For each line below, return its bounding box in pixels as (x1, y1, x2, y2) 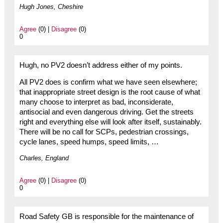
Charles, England (19, 154, 69, 162)
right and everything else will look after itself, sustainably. (19, 118, 202, 126)
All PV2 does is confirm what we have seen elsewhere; (19, 78, 197, 87)
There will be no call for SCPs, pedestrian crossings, (19, 128, 189, 136)
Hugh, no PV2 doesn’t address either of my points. (19, 61, 182, 69)
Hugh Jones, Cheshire (19, 2, 83, 10)
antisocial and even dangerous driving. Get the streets (19, 108, 194, 116)
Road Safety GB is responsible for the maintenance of (19, 213, 194, 221)
